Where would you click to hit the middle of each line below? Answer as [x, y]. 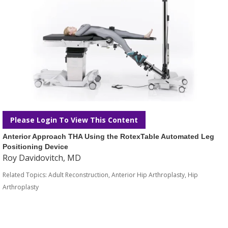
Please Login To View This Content [74, 120]
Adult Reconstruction [78, 175]
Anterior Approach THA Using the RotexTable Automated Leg [108, 136]
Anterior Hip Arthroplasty [148, 175]
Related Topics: [25, 175]
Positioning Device [35, 147]
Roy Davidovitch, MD [42, 158]
